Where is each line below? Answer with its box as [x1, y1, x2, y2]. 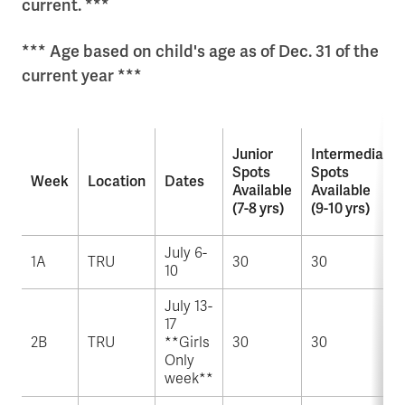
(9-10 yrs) [311, 200, 370, 219]
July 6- [165, 244, 207, 263]
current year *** [22, 66, 142, 87]
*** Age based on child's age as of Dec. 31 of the [22, 42, 379, 62]
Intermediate [311, 146, 397, 165]
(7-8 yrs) [232, 200, 284, 219]
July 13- [165, 297, 212, 316]
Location [88, 173, 146, 192]
